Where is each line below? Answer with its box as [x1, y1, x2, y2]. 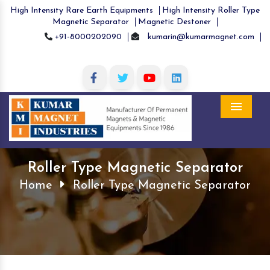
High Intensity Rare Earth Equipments [10, 6, 153, 15]
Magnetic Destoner [138, 17, 211, 27]
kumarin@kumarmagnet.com [148, 33, 254, 42]
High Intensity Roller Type [162, 6, 260, 15]
